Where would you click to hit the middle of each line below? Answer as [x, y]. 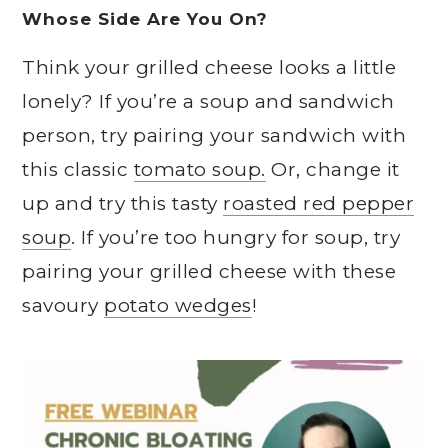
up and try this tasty [123, 203]
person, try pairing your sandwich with [214, 135]
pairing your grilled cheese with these [209, 271]
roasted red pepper [319, 203]
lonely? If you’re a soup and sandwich [208, 101]
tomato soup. [199, 169]
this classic [78, 169]
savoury [63, 305]
